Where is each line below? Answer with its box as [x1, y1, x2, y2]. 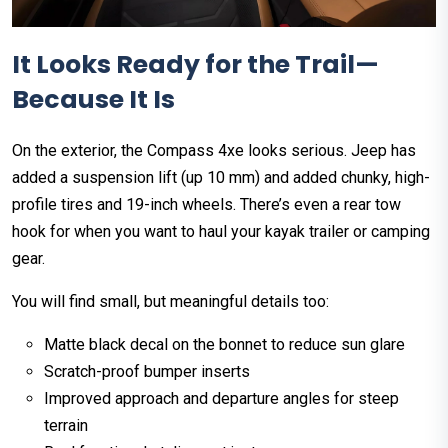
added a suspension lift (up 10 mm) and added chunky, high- [12, 168, 430, 188]
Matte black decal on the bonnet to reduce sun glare [44, 335, 405, 355]
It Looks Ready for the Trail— [12, 47, 379, 83]
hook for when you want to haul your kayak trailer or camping [12, 222, 430, 242]
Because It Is [12, 82, 175, 118]
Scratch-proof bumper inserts [44, 362, 250, 382]
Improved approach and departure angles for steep [44, 389, 399, 409]
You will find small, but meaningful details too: [12, 292, 333, 312]
